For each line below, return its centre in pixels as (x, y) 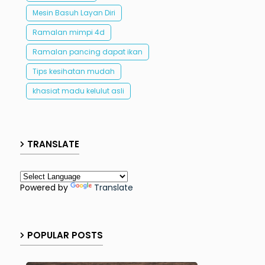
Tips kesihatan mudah (73, 72)
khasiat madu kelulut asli (78, 91)
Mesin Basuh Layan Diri (74, 13)
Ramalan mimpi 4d (68, 33)
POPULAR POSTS (65, 235)
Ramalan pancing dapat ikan (87, 52)
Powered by (45, 188)
